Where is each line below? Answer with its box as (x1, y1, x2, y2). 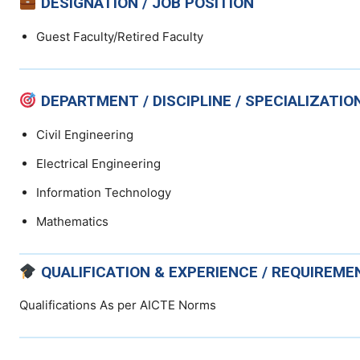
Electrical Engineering (36, 155, 161, 171)
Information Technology (36, 184, 171, 200)
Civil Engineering (36, 126, 133, 142)
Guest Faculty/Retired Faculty (36, 28, 203, 44)
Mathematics (36, 213, 108, 229)
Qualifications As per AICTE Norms (19, 297, 216, 313)
